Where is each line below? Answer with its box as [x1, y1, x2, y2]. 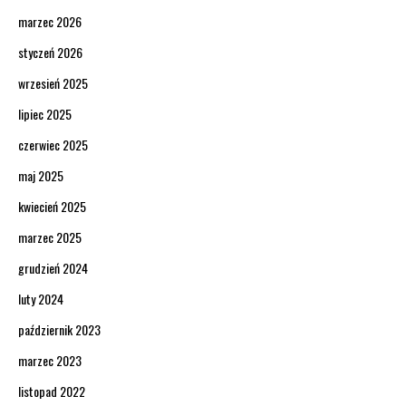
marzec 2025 [18, 227, 82, 246]
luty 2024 [18, 288, 63, 308]
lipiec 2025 [18, 103, 72, 123]
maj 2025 [18, 165, 63, 185]
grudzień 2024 [18, 257, 88, 277]
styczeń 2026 [18, 42, 82, 62]
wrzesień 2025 [18, 72, 88, 92]
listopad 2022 [18, 381, 85, 401]
